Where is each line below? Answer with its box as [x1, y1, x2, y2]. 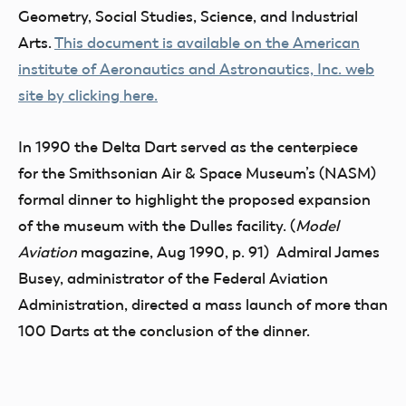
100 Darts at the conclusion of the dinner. [18, 322, 310, 340]
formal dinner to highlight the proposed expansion [18, 190, 371, 208]
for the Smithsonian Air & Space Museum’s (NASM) [18, 164, 376, 182]
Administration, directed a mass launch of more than [18, 295, 388, 314]
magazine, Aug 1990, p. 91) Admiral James [77, 243, 380, 261]
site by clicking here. [18, 86, 158, 104]
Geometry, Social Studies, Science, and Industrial [18, 7, 358, 25]
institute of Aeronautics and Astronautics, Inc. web [18, 60, 374, 78]
